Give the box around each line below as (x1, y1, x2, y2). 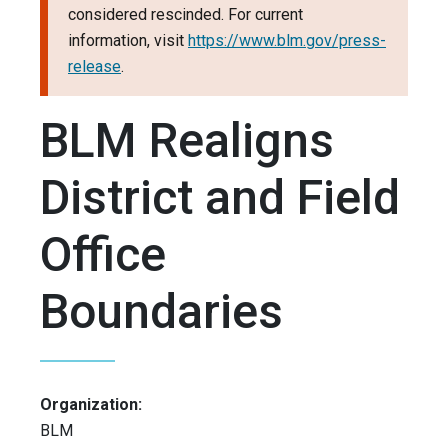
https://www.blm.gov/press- (188, 31, 386, 51)
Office (40, 226, 166, 284)
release (68, 57, 121, 77)
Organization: (40, 395, 142, 415)
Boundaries (40, 283, 283, 341)
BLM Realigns (40, 112, 334, 170)
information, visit (68, 31, 188, 51)
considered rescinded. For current (68, 5, 303, 25)
